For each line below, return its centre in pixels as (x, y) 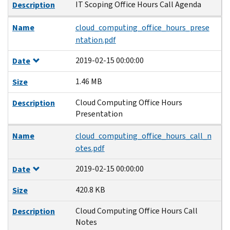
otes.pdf (90, 148)
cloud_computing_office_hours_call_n (143, 136)
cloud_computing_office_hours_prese (142, 27)
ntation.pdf (95, 40)
